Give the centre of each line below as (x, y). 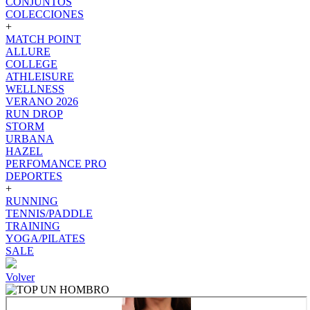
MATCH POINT (43, 39)
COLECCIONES (45, 14)
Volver (20, 277)
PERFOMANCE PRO (56, 164)
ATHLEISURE (40, 76)
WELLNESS (35, 89)
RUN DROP (34, 114)
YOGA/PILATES (45, 238)
